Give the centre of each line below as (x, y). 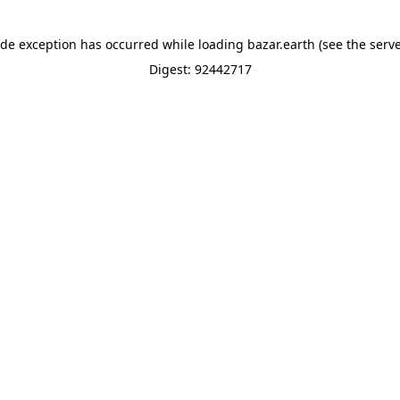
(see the (340, 44)
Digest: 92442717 (200, 69)
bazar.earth (281, 44)
